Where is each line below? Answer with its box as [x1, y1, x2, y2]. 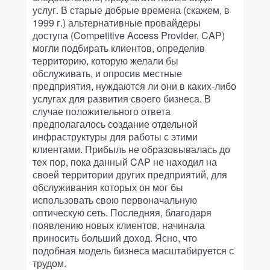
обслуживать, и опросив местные [33, 66, 182, 80]
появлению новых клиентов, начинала [33, 218, 205, 232]
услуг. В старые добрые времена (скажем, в [33, 3, 230, 17]
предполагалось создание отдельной [33, 117, 198, 131]
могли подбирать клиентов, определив [33, 41, 205, 55]
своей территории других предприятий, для [33, 168, 227, 181]
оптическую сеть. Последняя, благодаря [33, 206, 212, 219]
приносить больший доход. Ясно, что [33, 231, 197, 245]
